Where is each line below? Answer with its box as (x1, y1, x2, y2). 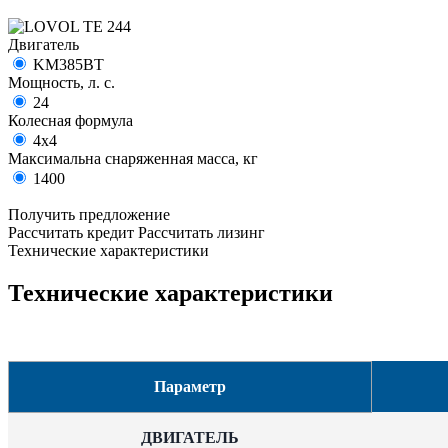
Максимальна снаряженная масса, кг (8, 149, 258, 167)
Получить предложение (8, 205, 170, 223)
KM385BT (33, 55, 104, 73)
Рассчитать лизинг (138, 223, 265, 241)
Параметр (154, 377, 226, 395)
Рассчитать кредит (8, 223, 134, 241)
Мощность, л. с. (8, 73, 115, 91)
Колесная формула (8, 111, 133, 129)
